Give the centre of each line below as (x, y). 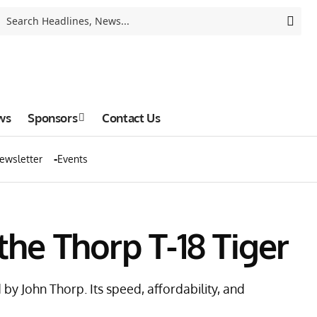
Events (73, 159)
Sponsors (53, 117)
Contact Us (131, 117)
